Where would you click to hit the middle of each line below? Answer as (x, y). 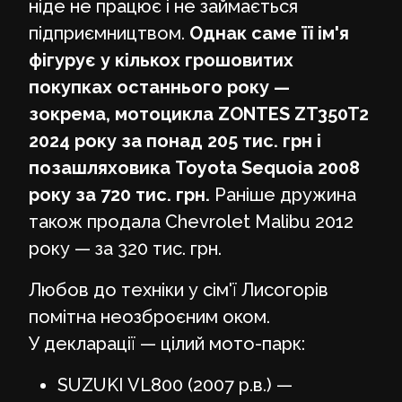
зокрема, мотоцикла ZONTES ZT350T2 (201, 114)
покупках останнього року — (159, 87)
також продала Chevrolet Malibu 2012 (191, 221)
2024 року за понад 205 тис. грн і (175, 140)
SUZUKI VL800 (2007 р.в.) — (175, 385)
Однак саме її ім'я (269, 33)
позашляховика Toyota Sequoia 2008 (194, 167)
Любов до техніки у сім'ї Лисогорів (179, 289)
